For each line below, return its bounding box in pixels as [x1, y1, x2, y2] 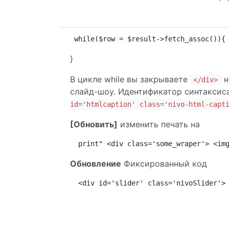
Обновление [70, 158, 121, 169]
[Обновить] [70, 119, 118, 129]
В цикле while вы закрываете [70, 74, 190, 84]
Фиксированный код [121, 158, 207, 169]
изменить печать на [118, 119, 200, 129]
